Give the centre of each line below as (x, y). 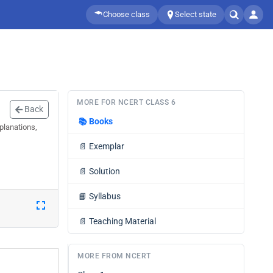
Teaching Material (122, 221)
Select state (196, 14)
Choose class (126, 14)
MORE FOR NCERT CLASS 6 (126, 102)
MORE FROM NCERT (114, 256)
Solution (105, 171)
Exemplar (107, 146)
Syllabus (105, 196)
